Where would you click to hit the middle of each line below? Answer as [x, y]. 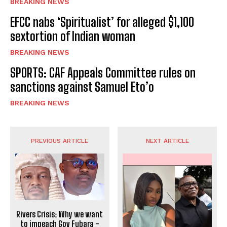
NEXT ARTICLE [167, 141]
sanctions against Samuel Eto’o [82, 87]
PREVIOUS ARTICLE [60, 141]
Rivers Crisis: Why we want [60, 214]
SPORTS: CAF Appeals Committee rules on [103, 73]
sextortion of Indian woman [73, 36]
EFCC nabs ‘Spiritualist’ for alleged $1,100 [102, 22]
